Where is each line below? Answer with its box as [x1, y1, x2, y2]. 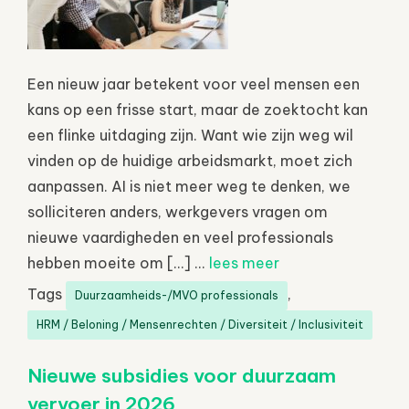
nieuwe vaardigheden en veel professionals [27, 227, 333, 246]
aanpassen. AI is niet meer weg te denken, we [27, 176, 351, 195]
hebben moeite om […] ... [27, 253, 209, 272]
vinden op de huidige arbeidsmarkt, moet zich [27, 151, 352, 170]
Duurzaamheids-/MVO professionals [75, 288, 278, 302]
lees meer [209, 253, 279, 272]
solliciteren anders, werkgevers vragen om [27, 202, 328, 221]
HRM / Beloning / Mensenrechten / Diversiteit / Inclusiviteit [37, 317, 363, 331]
